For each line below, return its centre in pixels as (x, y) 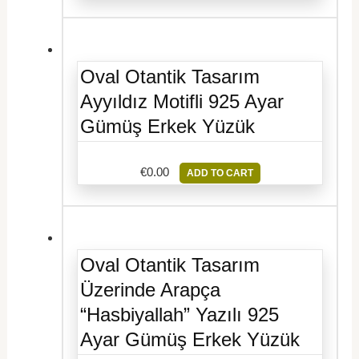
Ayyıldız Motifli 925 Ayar (182, 101)
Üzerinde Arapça (151, 289)
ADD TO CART (220, 173)
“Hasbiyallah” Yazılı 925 (180, 314)
